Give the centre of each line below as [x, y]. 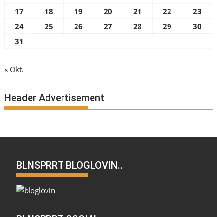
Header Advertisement [54, 98]
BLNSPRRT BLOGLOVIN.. [70, 165]
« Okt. [14, 70]
